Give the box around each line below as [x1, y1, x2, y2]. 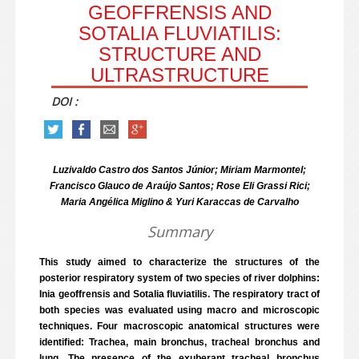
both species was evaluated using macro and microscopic [39, 305, 320, 316]
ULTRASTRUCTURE [90, 64, 269, 86]
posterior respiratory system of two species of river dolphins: [39, 272, 320, 284]
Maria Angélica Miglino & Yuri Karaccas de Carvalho [60, 196, 299, 208]
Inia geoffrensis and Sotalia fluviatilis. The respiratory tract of [39, 288, 320, 300]
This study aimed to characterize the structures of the [39, 256, 320, 268]
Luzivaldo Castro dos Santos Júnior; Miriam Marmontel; [53, 164, 306, 175]
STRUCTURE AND [98, 43, 261, 65]
